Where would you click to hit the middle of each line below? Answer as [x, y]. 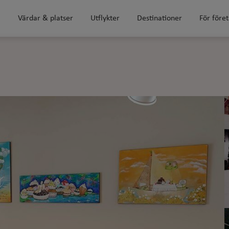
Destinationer [159, 18]
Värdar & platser [45, 18]
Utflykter [105, 18]
